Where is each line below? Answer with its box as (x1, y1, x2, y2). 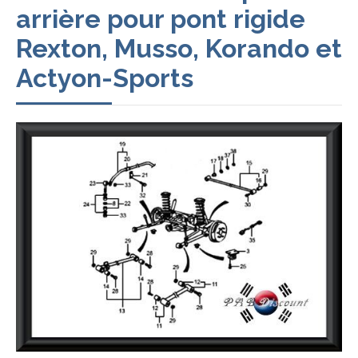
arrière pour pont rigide (16, 3, 305, 34)
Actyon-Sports (16, 62, 193, 93)
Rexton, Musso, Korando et (16, 33, 342, 63)
